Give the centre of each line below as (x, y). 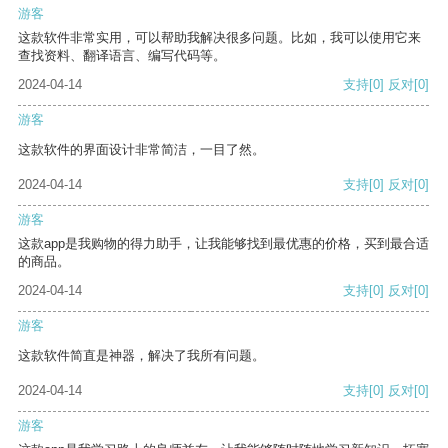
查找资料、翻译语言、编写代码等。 (122, 56)
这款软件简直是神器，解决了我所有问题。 (141, 356)
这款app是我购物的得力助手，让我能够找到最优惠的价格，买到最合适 (223, 244)
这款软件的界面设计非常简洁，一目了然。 (141, 150)
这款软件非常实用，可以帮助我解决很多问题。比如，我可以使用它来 (219, 38)
